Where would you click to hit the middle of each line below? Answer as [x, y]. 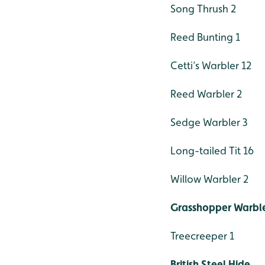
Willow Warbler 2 [209, 179]
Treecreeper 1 [202, 236]
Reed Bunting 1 [205, 37]
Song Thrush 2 [203, 9]
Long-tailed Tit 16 [212, 151]
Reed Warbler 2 [206, 94]
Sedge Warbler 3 [209, 122]
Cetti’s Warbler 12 [211, 66]
